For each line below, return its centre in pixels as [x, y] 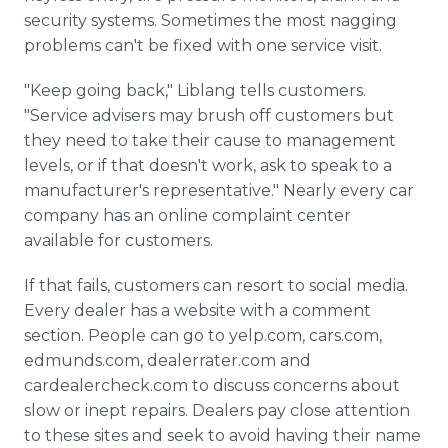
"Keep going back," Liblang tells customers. [195, 90]
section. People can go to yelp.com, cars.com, [203, 335]
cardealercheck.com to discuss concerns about [212, 385]
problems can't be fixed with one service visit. [203, 45]
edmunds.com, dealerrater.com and [167, 360]
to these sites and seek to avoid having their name [222, 435]
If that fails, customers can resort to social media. [216, 285]
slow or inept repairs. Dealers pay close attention [217, 410]
